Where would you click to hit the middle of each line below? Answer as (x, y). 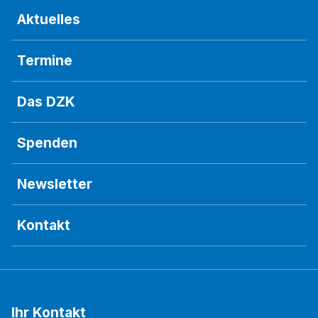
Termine (45, 61)
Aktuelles (49, 20)
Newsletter (55, 184)
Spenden (47, 143)
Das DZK (46, 102)
